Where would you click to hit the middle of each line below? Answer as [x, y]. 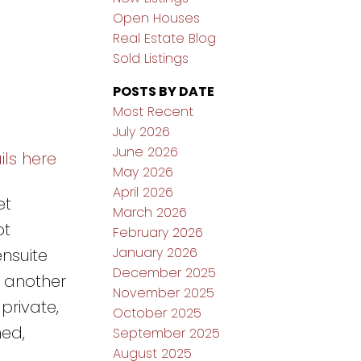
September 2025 [167, 334]
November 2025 [164, 293]
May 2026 [143, 172]
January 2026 [156, 253]
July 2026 [142, 132]
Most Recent [154, 112]
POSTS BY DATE [164, 92]
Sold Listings [151, 59]
